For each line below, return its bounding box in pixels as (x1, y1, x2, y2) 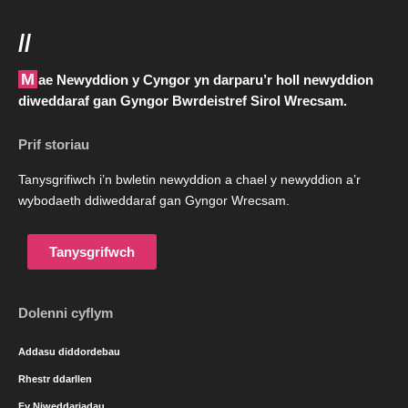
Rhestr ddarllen (18, 373, 92, 385)
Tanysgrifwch (49, 244, 135, 260)
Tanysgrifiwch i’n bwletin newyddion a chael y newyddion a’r (18, 173, 361, 188)
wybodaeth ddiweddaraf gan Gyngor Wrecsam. (18, 194, 290, 209)
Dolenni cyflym (18, 305, 113, 321)
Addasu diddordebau (18, 346, 120, 358)
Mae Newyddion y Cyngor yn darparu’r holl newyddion (21, 70, 35, 89)
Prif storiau (18, 137, 89, 153)
